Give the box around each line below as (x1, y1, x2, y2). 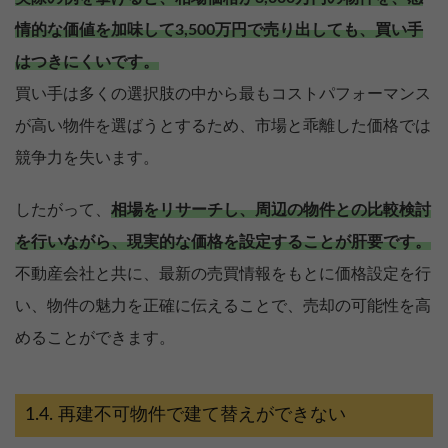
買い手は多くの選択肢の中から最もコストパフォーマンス (15, 85, 431, 102)
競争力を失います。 (15, 149, 159, 166)
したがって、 (15, 201, 111, 218)
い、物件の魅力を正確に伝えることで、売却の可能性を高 (15, 297, 431, 314)
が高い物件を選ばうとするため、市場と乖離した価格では (15, 117, 431, 134)
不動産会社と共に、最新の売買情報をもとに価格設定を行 (15, 265, 431, 282)
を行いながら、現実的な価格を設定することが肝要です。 (15, 233, 431, 250)
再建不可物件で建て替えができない (58, 405, 346, 424)
